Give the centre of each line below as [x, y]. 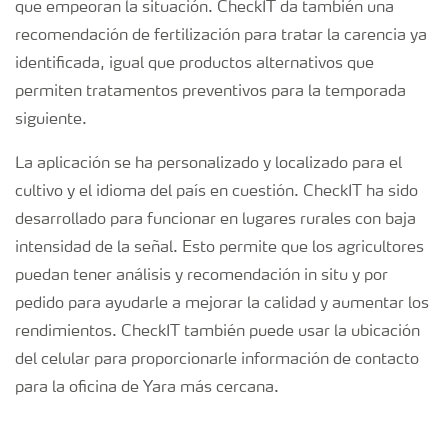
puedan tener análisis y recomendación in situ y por [201, 276]
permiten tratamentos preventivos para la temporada [210, 92]
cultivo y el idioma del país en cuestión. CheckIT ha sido [216, 192]
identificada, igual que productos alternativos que [194, 64]
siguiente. [51, 120]
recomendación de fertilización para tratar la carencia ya [221, 36]
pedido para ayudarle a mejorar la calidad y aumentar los [222, 304]
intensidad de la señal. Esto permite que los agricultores [219, 248]
